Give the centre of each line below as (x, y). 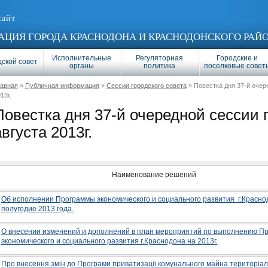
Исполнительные (82, 58)
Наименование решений (154, 175)
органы (82, 66)
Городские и (237, 58)
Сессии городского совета (146, 86)
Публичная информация (62, 86)
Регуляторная (159, 58)
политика (159, 66)
